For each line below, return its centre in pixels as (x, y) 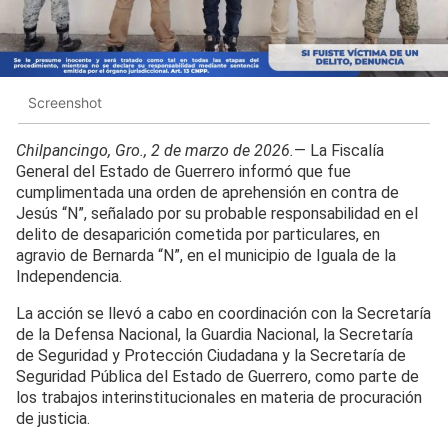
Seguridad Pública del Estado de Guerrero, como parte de (217, 377)
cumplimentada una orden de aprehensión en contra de (207, 193)
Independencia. (69, 277)
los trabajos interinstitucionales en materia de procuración (219, 398)
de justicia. (53, 419)
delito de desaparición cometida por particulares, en (198, 235)
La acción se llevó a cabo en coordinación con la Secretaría (223, 314)
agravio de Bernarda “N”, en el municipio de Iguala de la (206, 256)
